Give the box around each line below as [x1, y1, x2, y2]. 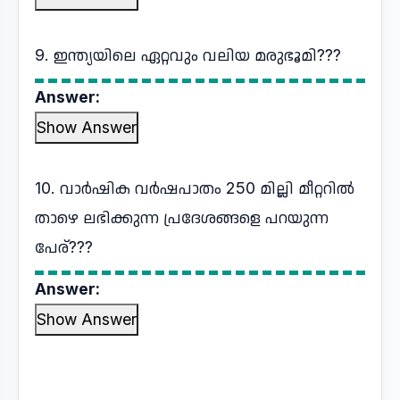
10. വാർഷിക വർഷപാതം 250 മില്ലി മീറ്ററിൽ [35, 179, 354, 197]
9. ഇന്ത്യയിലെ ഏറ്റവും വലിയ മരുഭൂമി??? [35, 46, 341, 64]
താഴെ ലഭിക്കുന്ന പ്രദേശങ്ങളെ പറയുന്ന [35, 208, 329, 227]
